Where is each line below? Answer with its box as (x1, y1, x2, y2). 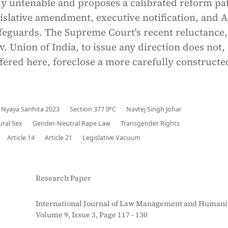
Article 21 (45, 133, 72, 142)
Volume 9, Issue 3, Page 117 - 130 (36, 210, 148, 220)
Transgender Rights (121, 119, 180, 128)
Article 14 (7, 133, 35, 142)
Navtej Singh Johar (126, 105, 182, 113)
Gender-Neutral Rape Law (33, 119, 110, 128)
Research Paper (36, 173, 91, 183)
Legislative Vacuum (82, 133, 140, 142)
